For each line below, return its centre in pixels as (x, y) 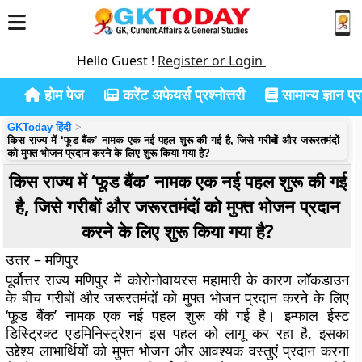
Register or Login (212, 61)
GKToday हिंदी (40, 127)
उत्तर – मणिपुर (42, 259)
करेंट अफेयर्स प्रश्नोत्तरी (182, 95)
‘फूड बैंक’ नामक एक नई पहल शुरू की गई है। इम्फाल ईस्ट (177, 315)
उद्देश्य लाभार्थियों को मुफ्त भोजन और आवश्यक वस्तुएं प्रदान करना (177, 351)
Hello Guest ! (117, 61)
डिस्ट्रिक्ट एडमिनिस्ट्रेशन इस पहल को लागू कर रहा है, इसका (177, 333)
